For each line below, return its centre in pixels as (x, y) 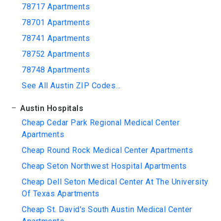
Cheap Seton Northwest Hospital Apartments (104, 166)
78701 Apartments (56, 22)
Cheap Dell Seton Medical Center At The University (115, 182)
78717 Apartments (56, 7)
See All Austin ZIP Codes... (71, 86)
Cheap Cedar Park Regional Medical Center (101, 123)
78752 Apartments (56, 54)
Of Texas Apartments (61, 194)
